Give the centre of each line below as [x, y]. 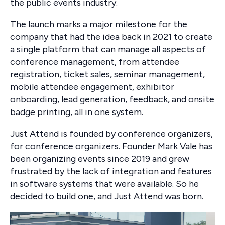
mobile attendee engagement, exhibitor [92, 87]
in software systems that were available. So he [104, 184]
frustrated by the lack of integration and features [111, 172]
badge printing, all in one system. [77, 112]
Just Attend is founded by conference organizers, [111, 134]
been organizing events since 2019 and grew [100, 159]
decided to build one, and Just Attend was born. [107, 197]
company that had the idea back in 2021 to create [111, 37]
